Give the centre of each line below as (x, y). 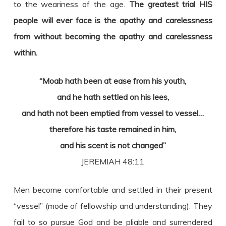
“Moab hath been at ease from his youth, (113, 81)
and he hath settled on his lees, (113, 97)
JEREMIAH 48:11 (113, 161)
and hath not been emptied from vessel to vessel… (113, 113)
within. (25, 52)
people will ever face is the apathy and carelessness (113, 20)
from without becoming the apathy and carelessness (113, 36)
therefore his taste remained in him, (113, 129)
